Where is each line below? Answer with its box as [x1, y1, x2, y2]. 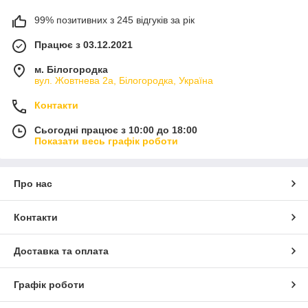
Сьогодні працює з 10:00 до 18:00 [34, 124, 197, 135]
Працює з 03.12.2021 [34, 38, 133, 50]
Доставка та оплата [14, 245, 109, 256]
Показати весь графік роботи [34, 135, 178, 146]
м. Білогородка [34, 63, 108, 75]
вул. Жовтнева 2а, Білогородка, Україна [34, 74, 213, 86]
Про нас [14, 177, 52, 189]
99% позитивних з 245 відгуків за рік [34, 14, 195, 25]
